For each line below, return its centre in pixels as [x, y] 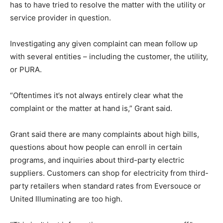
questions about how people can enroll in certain [96, 147]
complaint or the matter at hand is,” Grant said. [91, 109]
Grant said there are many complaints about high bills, [105, 134]
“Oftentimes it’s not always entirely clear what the [97, 96]
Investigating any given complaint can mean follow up [104, 44]
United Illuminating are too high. [66, 199]
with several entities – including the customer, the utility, [109, 57]
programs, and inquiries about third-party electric [97, 160]
